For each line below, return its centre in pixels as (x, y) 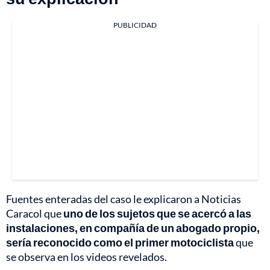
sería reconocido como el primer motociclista (120, 243)
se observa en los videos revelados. (86, 257)
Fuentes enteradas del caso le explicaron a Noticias (124, 199)
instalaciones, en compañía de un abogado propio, (133, 228)
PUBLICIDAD (135, 25)
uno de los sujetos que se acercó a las (157, 214)
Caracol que (35, 214)
